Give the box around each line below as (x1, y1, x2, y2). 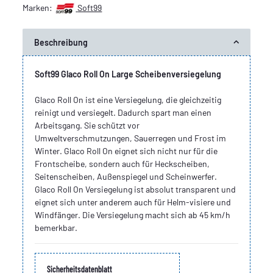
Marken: (23, 2, 55, 13)
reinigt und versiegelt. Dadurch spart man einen (35, 107, 212, 118)
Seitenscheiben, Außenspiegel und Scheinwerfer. (35, 171, 218, 182)
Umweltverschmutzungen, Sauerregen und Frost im (35, 132, 227, 143)
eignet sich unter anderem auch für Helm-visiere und (35, 196, 232, 207)
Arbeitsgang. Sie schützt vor (35, 119, 140, 130)
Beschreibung (34, 37, 88, 48)
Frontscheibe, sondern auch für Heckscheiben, (35, 158, 210, 169)
